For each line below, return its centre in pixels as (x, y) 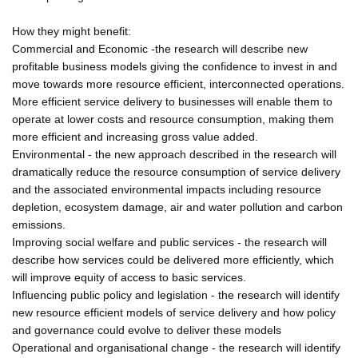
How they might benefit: (72, 31)
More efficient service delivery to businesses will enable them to (172, 101)
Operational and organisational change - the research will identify (176, 347)
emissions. (39, 224)
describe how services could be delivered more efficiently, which (173, 259)
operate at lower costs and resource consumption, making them (173, 119)
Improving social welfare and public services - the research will (169, 242)
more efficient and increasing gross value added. (135, 136)
